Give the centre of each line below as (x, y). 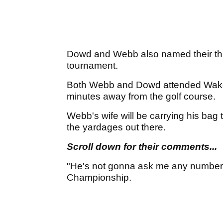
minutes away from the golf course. (141, 97)
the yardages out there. (117, 127)
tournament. (94, 66)
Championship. (99, 178)
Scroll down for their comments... (142, 147)
